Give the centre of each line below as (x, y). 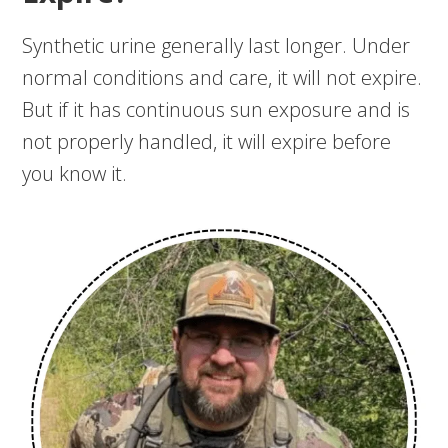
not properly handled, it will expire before (207, 142)
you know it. (77, 174)
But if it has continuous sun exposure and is (216, 110)
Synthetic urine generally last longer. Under (216, 46)
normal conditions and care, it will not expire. (222, 78)
